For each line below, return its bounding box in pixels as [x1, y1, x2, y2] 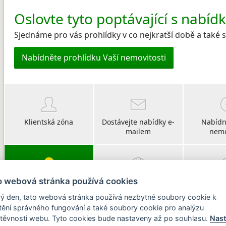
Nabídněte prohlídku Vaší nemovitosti [22, 52, 166, 63]
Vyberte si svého [21, 178, 77, 187]
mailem [126, 127, 151, 136]
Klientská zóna [24, 117, 74, 127]
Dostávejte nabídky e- [102, 117, 175, 127]
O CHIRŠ [124, 178, 153, 187]
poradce [35, 187, 63, 197]
